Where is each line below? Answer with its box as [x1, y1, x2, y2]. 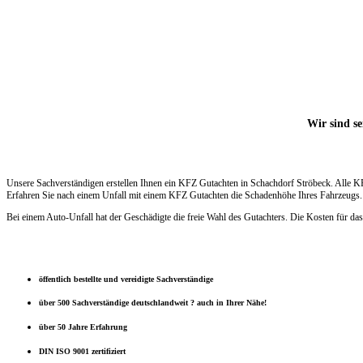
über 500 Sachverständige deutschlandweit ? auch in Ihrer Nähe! [39, 298, 267, 308]
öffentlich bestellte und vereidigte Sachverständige [39, 274, 213, 284]
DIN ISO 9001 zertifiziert [39, 346, 126, 356]
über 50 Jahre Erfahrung [39, 322, 127, 332]
